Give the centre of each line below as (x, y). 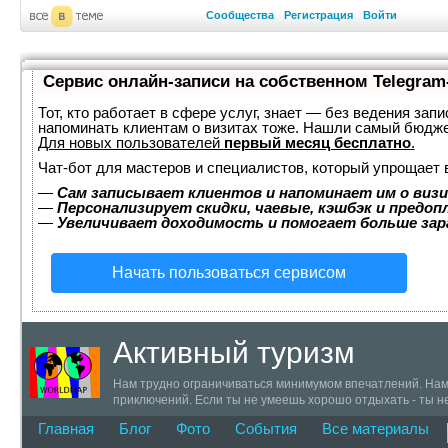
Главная (65, 428)
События (265, 428)
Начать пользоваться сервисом (228, 272)
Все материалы (375, 428)
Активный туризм (233, 352)
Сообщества (240, 15)
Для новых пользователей (130, 142)
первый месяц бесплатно (317, 142)
